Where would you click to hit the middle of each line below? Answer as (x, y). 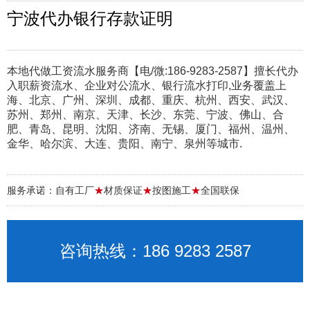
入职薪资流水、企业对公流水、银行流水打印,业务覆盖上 (147, 85)
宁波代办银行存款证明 (90, 18)
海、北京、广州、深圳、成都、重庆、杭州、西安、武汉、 (151, 100)
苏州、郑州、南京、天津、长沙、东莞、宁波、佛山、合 (145, 115)
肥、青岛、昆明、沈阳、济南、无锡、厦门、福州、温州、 (151, 129)
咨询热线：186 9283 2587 (155, 251)
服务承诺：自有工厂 (51, 190)
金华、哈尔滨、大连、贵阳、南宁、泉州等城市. (125, 144)
